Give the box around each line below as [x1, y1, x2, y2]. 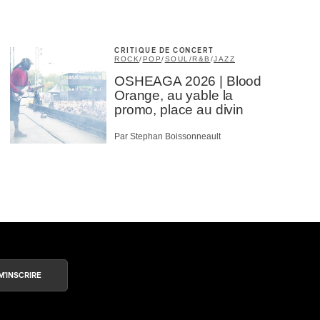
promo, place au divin [114, 102, 244, 118]
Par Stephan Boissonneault [114, 131, 221, 141]
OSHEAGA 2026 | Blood [114, 74, 262, 89]
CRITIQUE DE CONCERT [114, 47, 214, 55]
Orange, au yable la [114, 88, 234, 104]
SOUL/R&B [164, 55, 211, 64]
